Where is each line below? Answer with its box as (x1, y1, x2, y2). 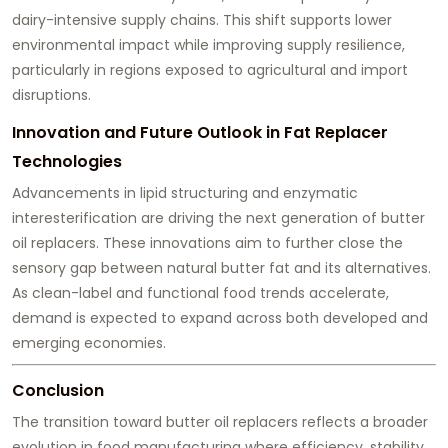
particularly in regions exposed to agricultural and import (12, 60, 408, 81)
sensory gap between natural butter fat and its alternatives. (12, 258, 431, 279)
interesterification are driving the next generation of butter (12, 208, 425, 229)
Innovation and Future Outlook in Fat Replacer (12, 121, 388, 145)
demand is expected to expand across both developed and (12, 308, 428, 329)
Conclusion (12, 379, 104, 403)
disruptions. (12, 85, 91, 106)
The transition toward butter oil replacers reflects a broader (12, 412, 428, 433)
